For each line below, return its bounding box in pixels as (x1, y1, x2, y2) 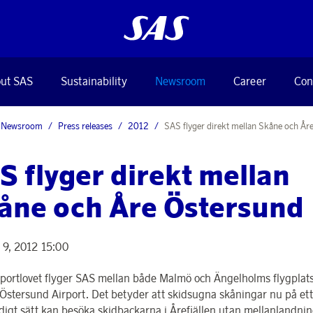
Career (233, 73, 266, 88)
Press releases (58, 119, 112, 131)
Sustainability (61, 73, 127, 88)
